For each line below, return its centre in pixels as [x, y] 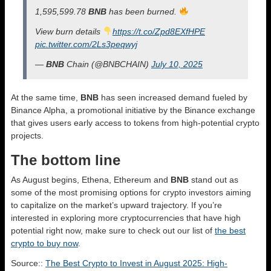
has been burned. [143, 11]
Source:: [28, 263]
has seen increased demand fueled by [173, 97]
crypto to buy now [44, 243]
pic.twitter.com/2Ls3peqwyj [86, 44]
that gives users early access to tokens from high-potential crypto [135, 122]
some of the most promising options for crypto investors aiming [131, 192]
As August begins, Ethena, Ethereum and [91, 179]
